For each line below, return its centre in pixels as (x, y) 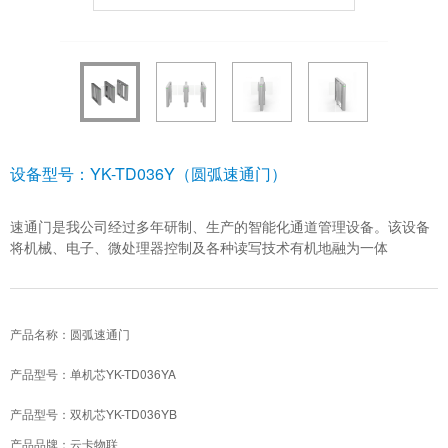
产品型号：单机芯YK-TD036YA (93, 373)
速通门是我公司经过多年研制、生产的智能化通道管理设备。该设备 (220, 225)
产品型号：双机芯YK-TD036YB (93, 413)
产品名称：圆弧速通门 (70, 333)
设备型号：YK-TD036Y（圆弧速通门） (148, 173)
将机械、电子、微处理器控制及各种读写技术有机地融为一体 (199, 246)
